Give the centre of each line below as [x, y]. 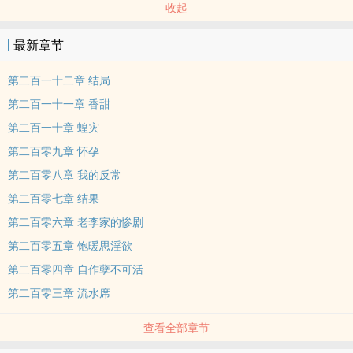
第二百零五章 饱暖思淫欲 [70, 245]
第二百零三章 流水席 [59, 293]
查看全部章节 [176, 327]
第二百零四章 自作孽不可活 [76, 269]
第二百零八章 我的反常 [65, 175]
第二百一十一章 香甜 [59, 104]
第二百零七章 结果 [54, 198]
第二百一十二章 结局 [59, 80]
